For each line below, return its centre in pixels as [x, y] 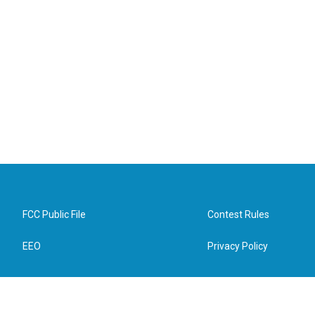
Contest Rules [239, 214]
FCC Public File [54, 214]
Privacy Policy [238, 246]
